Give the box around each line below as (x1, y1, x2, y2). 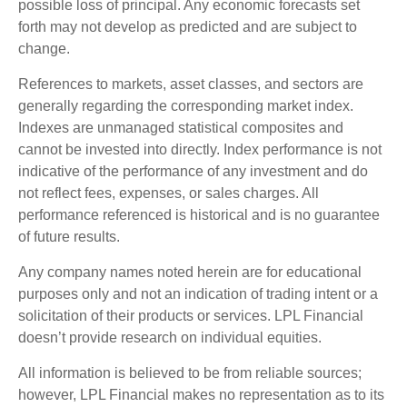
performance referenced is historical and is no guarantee (18, 206, 380, 223)
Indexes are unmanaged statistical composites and (18, 119, 343, 135)
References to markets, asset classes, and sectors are (18, 75, 363, 92)
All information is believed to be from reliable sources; (18, 364, 362, 381)
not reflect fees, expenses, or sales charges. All (18, 184, 319, 201)
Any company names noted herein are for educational (18, 263, 362, 280)
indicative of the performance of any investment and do (18, 163, 368, 179)
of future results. (18, 228, 120, 244)
